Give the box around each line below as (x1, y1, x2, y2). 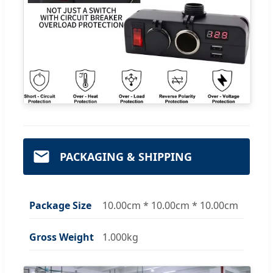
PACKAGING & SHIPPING (60, 149, 192, 164)
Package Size (29, 198, 91, 212)
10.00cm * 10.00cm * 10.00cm (102, 198, 238, 212)
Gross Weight (29, 230, 94, 244)
